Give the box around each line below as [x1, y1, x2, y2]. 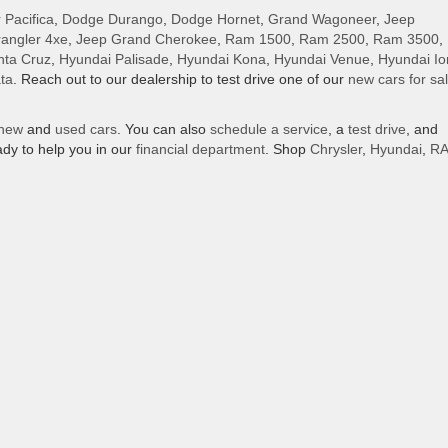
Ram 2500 [299, 31, 365, 47]
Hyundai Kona [177, 51, 266, 67]
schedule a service [210, 121, 328, 137]
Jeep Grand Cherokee [76, 31, 217, 47]
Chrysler [310, 141, 362, 157]
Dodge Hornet [171, 11, 260, 27]
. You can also [117, 121, 210, 137]
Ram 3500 [373, 31, 439, 47]
